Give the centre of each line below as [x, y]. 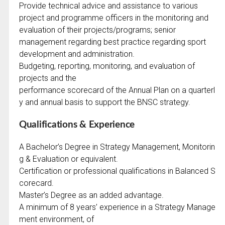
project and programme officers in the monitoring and [114, 18]
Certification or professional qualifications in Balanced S [117, 171]
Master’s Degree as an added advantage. [91, 195]
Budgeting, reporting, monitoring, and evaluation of [107, 66]
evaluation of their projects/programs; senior [97, 30]
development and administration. [77, 54]
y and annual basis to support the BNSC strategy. [104, 102]
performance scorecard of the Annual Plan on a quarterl [117, 90]
